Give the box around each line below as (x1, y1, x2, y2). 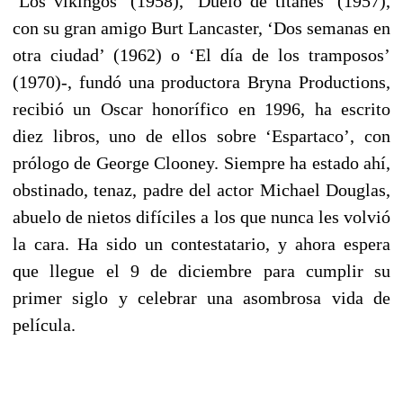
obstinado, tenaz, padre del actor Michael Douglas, (13, 179, 390, 200)
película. (13, 314, 76, 335)
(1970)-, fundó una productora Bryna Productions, (13, 71, 390, 92)
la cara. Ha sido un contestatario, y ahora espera (13, 233, 390, 254)
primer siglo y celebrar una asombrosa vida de (13, 287, 390, 308)
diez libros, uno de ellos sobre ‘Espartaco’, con (13, 125, 390, 146)
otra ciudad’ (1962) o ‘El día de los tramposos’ (13, 44, 390, 65)
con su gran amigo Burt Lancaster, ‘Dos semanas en (13, 17, 390, 38)
